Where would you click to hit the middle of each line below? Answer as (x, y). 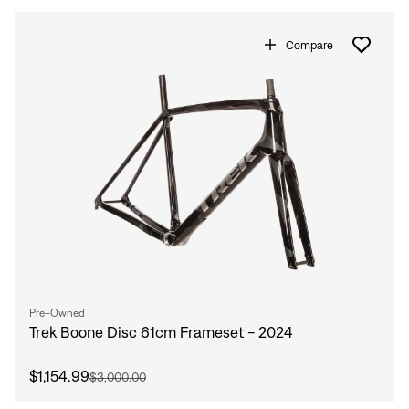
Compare (309, 45)
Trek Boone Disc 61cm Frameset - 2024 (161, 333)
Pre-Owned (57, 313)
